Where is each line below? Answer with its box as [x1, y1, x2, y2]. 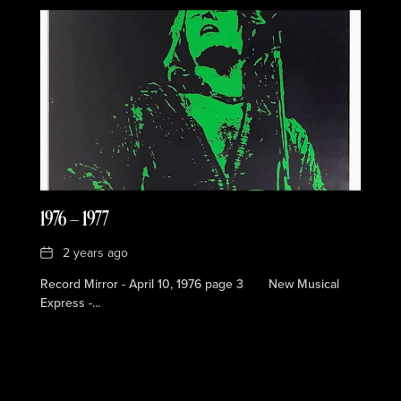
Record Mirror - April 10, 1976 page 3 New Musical [39, 274, 339, 294]
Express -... [39, 293, 100, 312]
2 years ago [62, 243, 128, 262]
